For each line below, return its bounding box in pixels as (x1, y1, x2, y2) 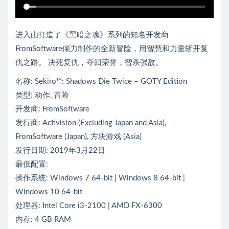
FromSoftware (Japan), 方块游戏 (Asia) (15, 133, 142, 141)
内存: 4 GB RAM (15, 216, 71, 224)
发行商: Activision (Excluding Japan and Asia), (15, 119, 166, 127)
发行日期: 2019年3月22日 (15, 147, 105, 155)
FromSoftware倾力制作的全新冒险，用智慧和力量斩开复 (15, 45, 208, 53)
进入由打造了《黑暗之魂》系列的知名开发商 (15, 31, 169, 39)
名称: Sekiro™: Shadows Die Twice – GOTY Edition (15, 78, 187, 86)
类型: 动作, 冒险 (15, 91, 69, 100)
